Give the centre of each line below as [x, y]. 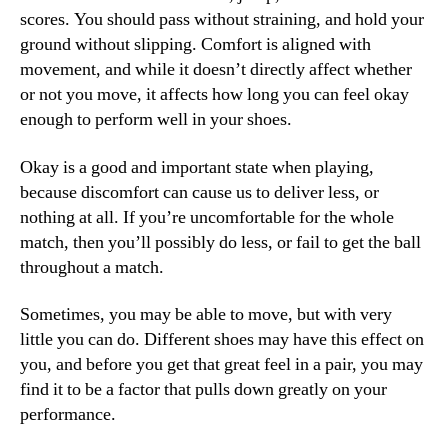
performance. [68, 415]
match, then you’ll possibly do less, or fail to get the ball [220, 242]
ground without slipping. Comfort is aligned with [195, 45]
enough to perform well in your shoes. [156, 120]
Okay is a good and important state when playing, [197, 167]
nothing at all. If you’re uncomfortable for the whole [207, 217]
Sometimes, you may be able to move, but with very [206, 315]
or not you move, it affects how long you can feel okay [214, 95]
